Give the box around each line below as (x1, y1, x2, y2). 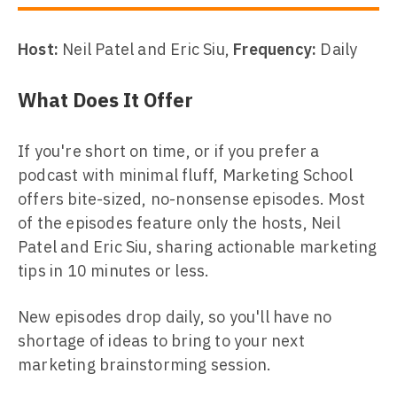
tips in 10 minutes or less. (18, 261, 210, 281)
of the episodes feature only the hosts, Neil (18, 213, 340, 233)
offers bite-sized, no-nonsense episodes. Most (18, 189, 366, 209)
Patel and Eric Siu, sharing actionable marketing (18, 237, 378, 257)
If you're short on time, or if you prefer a (18, 141, 320, 161)
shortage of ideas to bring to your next (18, 331, 305, 351)
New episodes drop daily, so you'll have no (18, 307, 332, 327)
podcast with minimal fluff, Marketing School (18, 165, 353, 185)
